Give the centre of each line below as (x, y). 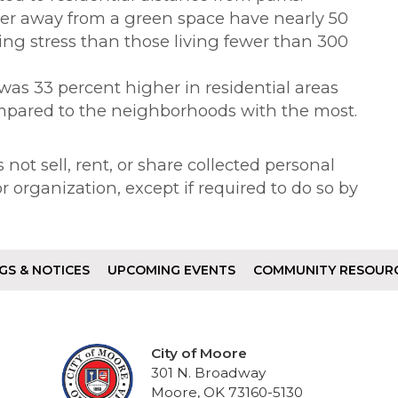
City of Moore (199, 353)
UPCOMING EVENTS (171, 270)
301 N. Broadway (209, 373)
